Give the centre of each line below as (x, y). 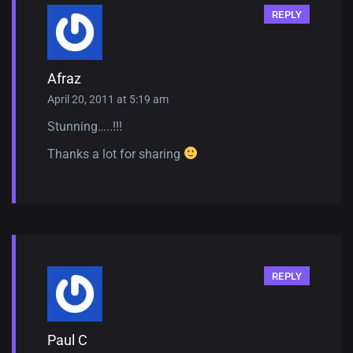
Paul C (67, 340)
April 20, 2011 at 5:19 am (108, 99)
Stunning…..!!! (85, 126)
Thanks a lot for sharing (115, 154)
